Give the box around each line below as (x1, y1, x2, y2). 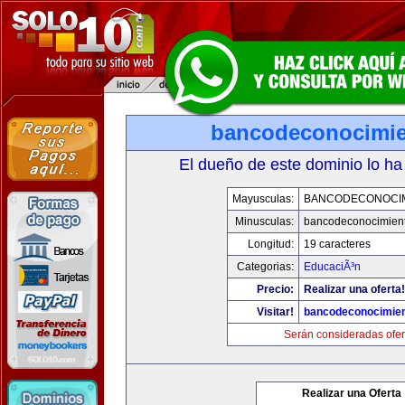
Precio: (257, 283, 294, 296)
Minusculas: (235, 215, 294, 228)
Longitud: (248, 238, 294, 250)
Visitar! (257, 306, 294, 318)
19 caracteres (304, 238, 371, 250)
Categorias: (237, 260, 294, 273)
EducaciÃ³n (304, 260, 361, 273)
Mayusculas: (232, 193, 294, 205)
